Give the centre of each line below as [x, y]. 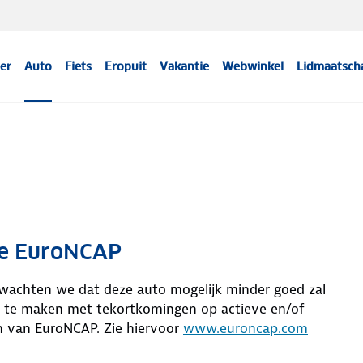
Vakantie [185, 66]
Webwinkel [253, 66]
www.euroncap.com [246, 328]
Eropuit [126, 66]
